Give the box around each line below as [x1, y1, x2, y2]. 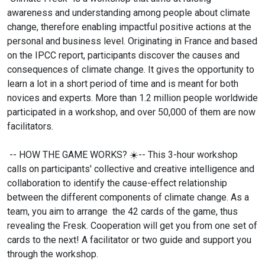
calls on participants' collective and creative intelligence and [7, 163, 254, 174]
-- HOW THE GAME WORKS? [9, 149, 127, 160]
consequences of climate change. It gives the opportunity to [7, 64, 254, 75]
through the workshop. [7, 248, 98, 260]
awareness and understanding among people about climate [7, 7, 250, 18]
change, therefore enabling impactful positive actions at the [7, 21, 251, 33]
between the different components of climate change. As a [7, 192, 249, 203]
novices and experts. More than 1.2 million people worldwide [7, 92, 258, 104]
